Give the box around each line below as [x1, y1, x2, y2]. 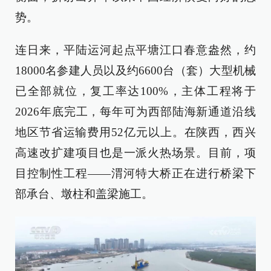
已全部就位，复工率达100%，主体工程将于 [15, 85, 256, 97]
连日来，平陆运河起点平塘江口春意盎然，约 [15, 44, 256, 56]
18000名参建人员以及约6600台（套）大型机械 [15, 64, 256, 77]
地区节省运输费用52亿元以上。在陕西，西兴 [15, 126, 256, 139]
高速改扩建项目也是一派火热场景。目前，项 [15, 146, 256, 159]
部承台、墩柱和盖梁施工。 [15, 188, 153, 200]
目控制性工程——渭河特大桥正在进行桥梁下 [15, 167, 256, 180]
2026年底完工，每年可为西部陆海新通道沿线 [15, 105, 256, 118]
